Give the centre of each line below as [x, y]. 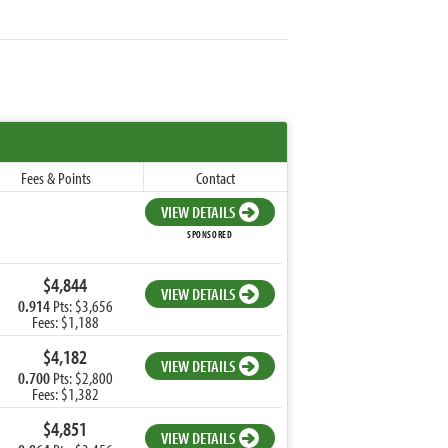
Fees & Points [56, 177]
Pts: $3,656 [81, 305]
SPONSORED [209, 235]
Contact [215, 177]
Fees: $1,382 [65, 393]
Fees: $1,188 [65, 321]
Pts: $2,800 [81, 377]
